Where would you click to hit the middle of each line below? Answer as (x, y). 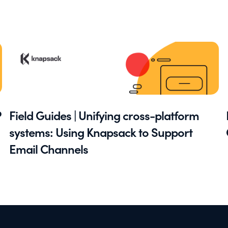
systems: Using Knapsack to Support (101, 132)
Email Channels (48, 149)
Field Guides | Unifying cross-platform (104, 115)
